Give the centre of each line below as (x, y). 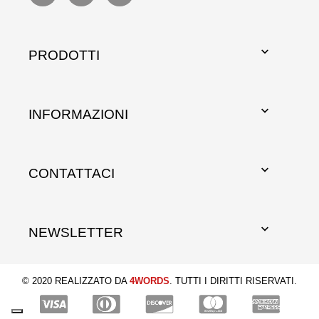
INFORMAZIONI (78, 114)
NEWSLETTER (76, 232)
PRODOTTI (64, 55)
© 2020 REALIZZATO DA (76, 281)
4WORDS (150, 281)
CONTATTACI (72, 173)
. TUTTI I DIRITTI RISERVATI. (233, 281)
